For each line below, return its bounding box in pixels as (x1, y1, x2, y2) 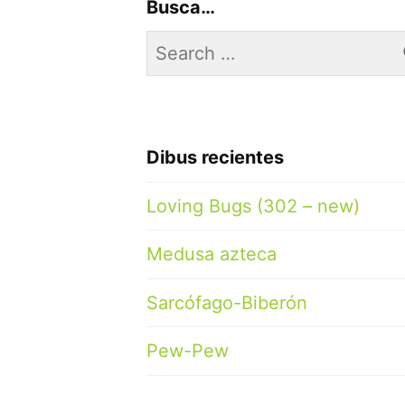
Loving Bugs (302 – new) (146, 194, 360, 217)
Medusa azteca (146, 243, 277, 266)
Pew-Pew (146, 340, 229, 363)
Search (146, 33, 205, 55)
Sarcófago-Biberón (146, 291, 307, 314)
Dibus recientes (146, 146, 284, 169)
